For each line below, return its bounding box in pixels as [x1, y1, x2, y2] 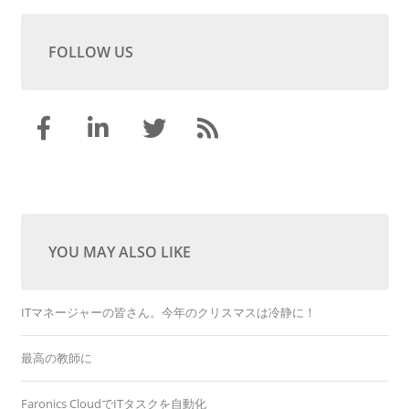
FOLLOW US [47, 42, 133, 62]
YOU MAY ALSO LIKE [47, 242, 191, 262]
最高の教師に [20, 350, 92, 366]
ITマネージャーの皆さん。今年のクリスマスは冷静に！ [20, 304, 316, 320]
